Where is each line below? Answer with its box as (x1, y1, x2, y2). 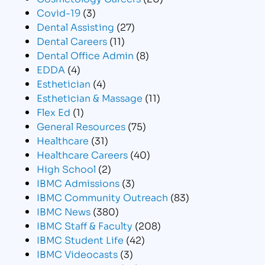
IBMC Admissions (37, 176, 120, 190)
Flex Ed (37, 105, 71, 119)
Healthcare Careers (37, 147, 128, 161)
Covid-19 (37, 5, 81, 20)
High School (37, 161, 96, 176)
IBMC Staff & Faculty (37, 218, 133, 232)
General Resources (37, 119, 126, 133)
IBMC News (37, 204, 91, 218)
